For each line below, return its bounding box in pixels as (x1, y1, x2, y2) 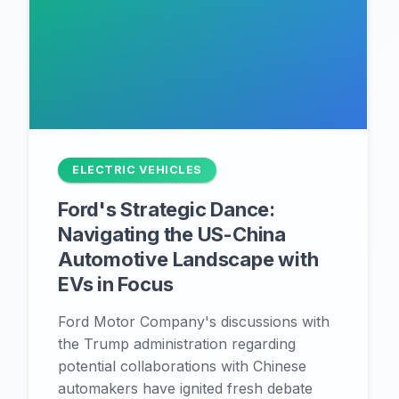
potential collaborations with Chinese (58, 357, 306, 375)
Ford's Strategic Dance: (58, 198, 275, 221)
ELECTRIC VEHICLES (72, 163, 202, 176)
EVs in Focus (58, 273, 174, 296)
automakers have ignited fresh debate (58, 379, 313, 397)
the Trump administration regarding (58, 335, 296, 353)
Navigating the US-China (58, 223, 286, 246)
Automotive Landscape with (58, 248, 319, 271)
